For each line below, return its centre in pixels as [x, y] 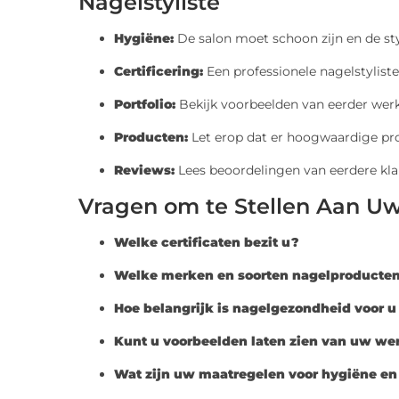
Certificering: [159, 72]
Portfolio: [145, 105]
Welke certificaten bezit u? [206, 243]
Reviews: [144, 171]
